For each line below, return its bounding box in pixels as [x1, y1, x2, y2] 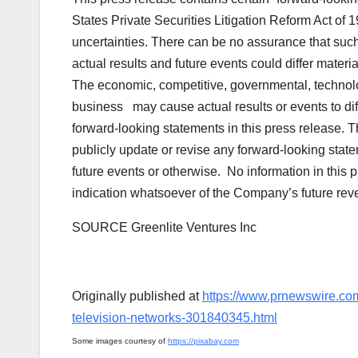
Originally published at [72, 288, 202, 303]
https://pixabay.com [168, 336, 239, 345]
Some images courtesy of [72, 336, 168, 345]
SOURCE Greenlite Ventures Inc [72, 220, 257, 234]
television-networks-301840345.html [72, 310, 277, 324]
